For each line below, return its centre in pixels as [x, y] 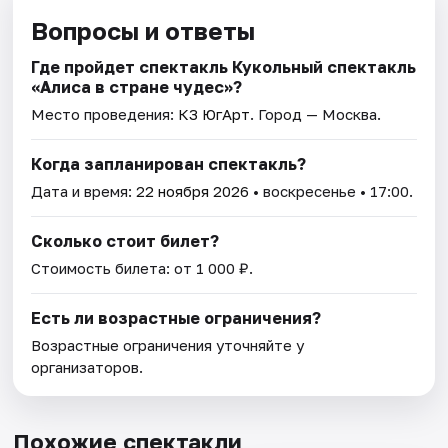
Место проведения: [105, 114]
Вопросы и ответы [143, 31]
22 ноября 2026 [193, 191]
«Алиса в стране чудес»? [137, 87]
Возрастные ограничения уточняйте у [168, 345]
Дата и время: [84, 191]
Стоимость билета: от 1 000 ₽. [142, 268]
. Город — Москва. [316, 114]
